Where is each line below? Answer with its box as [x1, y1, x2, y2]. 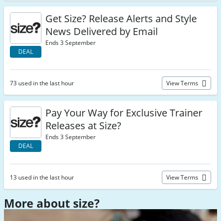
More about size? [4, 195, 100, 211]
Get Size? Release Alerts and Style [45, 12, 197, 25]
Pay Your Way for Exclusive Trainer [45, 106, 202, 119]
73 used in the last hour [10, 79, 74, 87]
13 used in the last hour [10, 173, 74, 182]
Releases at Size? [45, 119, 121, 132]
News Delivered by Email [45, 25, 158, 38]
